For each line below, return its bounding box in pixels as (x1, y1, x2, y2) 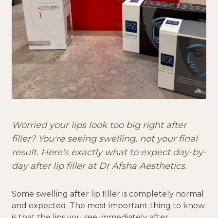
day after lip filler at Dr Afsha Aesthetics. (12, 161, 187, 172)
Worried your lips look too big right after (12, 120, 186, 131)
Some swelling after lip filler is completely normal (12, 189, 204, 199)
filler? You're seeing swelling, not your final (12, 133, 198, 145)
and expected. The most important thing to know (12, 201, 205, 211)
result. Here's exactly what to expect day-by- (12, 147, 206, 158)
